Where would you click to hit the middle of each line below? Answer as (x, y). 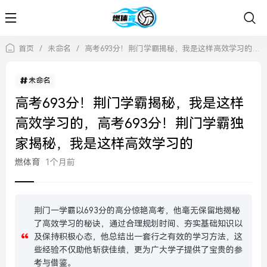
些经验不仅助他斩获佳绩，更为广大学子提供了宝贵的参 (138, 250)
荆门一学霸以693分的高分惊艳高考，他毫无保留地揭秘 (137, 210)
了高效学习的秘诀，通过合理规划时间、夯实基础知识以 (138, 223)
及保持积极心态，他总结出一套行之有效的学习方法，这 (138, 237)
